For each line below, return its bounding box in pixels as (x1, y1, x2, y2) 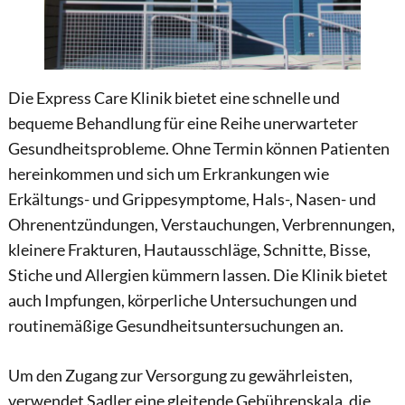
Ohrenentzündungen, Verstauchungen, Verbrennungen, (7, 215, 395, 235)
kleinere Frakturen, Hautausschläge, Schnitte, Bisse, (7, 240, 371, 260)
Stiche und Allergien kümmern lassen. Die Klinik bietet (7, 266, 388, 286)
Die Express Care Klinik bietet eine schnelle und (7, 89, 340, 108)
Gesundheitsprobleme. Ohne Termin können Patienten (7, 139, 390, 159)
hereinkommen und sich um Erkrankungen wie (7, 165, 329, 184)
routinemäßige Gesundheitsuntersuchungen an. (7, 316, 344, 336)
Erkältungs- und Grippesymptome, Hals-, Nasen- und (7, 190, 376, 210)
